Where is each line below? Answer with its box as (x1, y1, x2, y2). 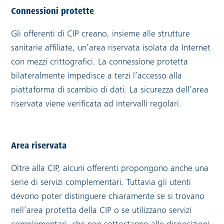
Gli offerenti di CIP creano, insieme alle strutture (11, 30, 190, 39)
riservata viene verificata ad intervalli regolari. (11, 100, 182, 109)
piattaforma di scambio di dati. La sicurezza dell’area (11, 86, 209, 95)
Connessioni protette (11, 7, 94, 16)
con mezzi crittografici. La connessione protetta (11, 58, 188, 67)
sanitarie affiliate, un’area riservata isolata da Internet (11, 44, 211, 53)
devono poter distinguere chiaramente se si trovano (11, 192, 205, 201)
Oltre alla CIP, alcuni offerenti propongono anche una (11, 164, 209, 173)
